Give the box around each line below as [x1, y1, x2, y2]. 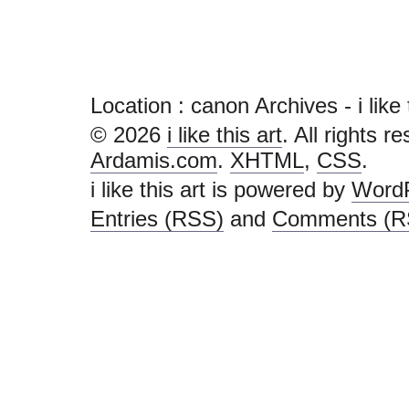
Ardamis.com [90, 148, 217, 173]
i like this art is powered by [90, 177, 351, 202]
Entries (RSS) [90, 206, 224, 231]
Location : [90, 93, 191, 118]
